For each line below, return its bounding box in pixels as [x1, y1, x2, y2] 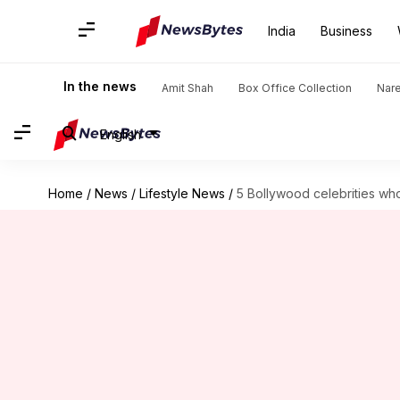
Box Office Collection [238, 81, 352, 95]
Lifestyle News [138, 186, 225, 201]
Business [321, 23, 372, 38]
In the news [63, 79, 137, 94]
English [100, 126, 141, 142]
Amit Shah [162, 81, 213, 95]
